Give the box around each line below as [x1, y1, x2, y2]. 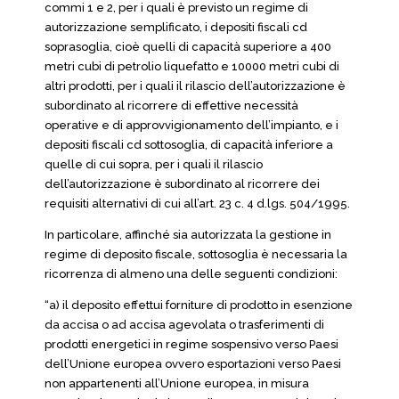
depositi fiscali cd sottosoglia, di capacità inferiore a [45, 138, 333, 151]
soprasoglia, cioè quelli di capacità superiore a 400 [45, 40, 331, 53]
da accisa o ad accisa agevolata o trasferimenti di [45, 318, 324, 331]
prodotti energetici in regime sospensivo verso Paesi [45, 338, 338, 351]
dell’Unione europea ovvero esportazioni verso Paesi [45, 357, 341, 370]
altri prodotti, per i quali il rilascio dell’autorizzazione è [45, 79, 346, 93]
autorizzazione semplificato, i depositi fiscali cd [45, 20, 307, 34]
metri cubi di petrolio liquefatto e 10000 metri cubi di [45, 60, 339, 73]
